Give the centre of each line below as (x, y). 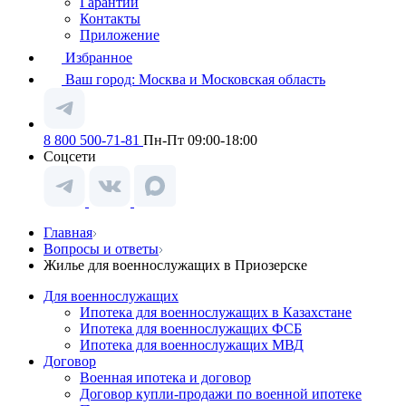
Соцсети (70, 156)
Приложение (120, 35)
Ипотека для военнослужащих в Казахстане (216, 312)
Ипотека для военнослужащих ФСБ (191, 329)
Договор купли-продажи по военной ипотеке (221, 394)
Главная (68, 232)
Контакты (110, 19)
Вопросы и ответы (101, 249)
